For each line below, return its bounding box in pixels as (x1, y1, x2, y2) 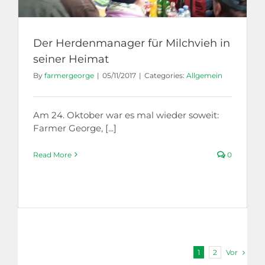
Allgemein (186, 70, 222, 80)
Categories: (144, 70, 186, 80)
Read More (33, 150, 72, 159)
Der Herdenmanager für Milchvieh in (33, 36, 230, 50)
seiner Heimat (33, 52, 109, 66)
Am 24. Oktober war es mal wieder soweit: (33, 109, 219, 121)
